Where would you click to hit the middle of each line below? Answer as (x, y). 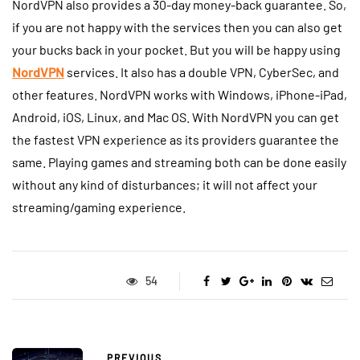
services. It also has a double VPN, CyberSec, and (202, 72)
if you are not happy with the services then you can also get (177, 27)
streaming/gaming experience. (100, 207)
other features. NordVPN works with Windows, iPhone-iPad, (180, 95)
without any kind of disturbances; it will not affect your (165, 185)
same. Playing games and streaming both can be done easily (179, 162)
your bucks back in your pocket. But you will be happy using (176, 50)
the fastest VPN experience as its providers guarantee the (176, 140)
